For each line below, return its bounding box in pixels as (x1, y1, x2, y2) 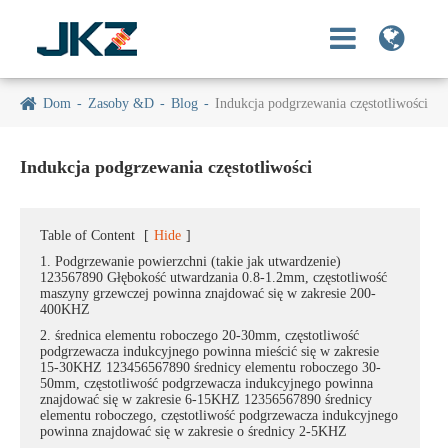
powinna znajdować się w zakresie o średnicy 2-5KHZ (40, 424, 347, 439)
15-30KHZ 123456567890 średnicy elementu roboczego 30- (40, 360, 381, 375)
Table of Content (40, 228, 135, 243)
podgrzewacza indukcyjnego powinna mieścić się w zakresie (40, 344, 379, 359)
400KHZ (40, 302, 90, 317)
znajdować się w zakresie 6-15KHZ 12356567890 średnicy (40, 392, 372, 407)
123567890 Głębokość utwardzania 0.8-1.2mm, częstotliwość (40, 270, 387, 285)
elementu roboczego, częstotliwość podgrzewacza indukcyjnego (40, 408, 398, 423)
